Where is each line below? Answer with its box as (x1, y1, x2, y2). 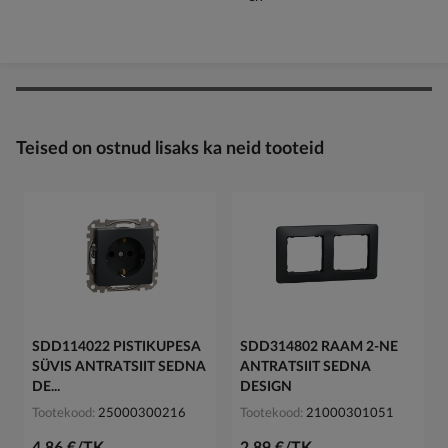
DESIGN (240, 380, 292, 395)
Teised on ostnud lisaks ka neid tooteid (16, 140, 324, 159)
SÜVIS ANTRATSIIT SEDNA (32, 360, 206, 375)
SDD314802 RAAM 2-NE (240, 340, 398, 355)
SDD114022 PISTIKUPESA (32, 340, 201, 355)
